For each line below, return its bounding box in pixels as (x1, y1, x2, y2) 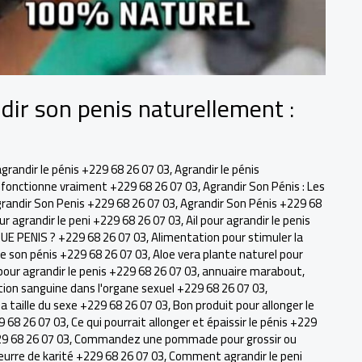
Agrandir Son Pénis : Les (203, 175, 325, 198)
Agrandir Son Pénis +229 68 (180, 192, 322, 215)
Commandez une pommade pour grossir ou (74, 327, 297, 351)
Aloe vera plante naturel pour (153, 242, 303, 266)
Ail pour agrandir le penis (186, 208, 310, 232)
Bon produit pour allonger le (173, 293, 314, 317)
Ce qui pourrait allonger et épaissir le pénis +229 (71, 310, 317, 334)
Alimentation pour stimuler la (151, 225, 303, 249)
